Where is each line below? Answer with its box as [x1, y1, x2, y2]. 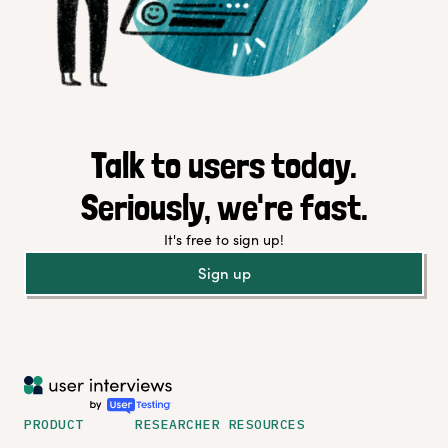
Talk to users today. [91, 143, 357, 187]
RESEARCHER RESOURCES [135, 416, 305, 434]
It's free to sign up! [164, 229, 284, 249]
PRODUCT [24, 416, 84, 434]
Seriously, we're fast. [80, 185, 368, 229]
